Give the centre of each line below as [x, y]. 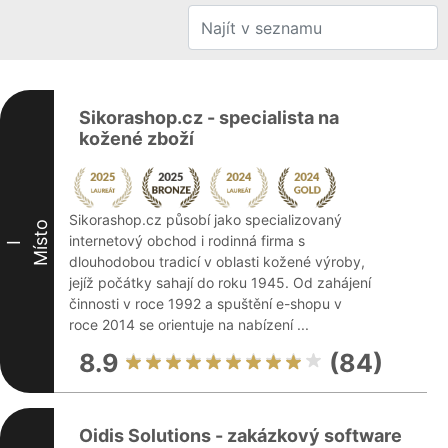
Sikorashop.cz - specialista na [209, 117]
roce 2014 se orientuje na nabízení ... [189, 324]
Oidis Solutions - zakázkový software [240, 435]
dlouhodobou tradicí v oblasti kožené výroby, [217, 261]
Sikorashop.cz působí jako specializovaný [205, 219]
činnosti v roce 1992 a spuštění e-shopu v [205, 303]
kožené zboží [136, 138]
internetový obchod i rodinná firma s [187, 240]
